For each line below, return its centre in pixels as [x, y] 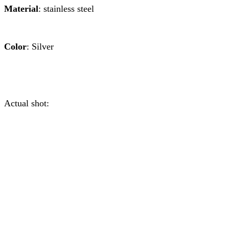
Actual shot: [27, 103]
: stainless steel [66, 8]
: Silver [40, 46]
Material [21, 8]
